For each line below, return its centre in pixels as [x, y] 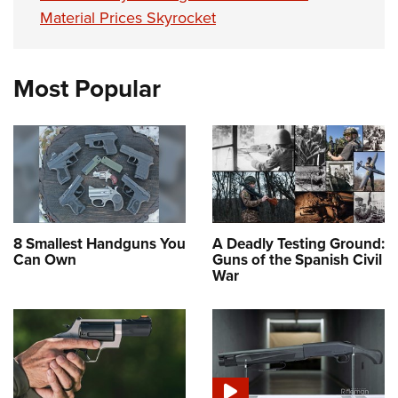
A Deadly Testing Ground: [298, 243]
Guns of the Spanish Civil [297, 259]
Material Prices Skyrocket [128, 18]
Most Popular [87, 89]
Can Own [45, 259]
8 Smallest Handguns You [99, 243]
